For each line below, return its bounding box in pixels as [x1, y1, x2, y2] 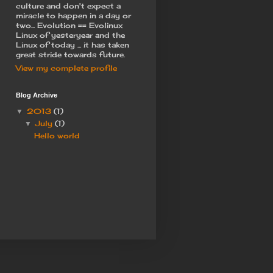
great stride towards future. [16, 49, 125, 59]
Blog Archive [16, 91, 57, 99]
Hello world [34, 130, 80, 140]
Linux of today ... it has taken [16, 40, 129, 49]
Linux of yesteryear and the [16, 30, 125, 40]
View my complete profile [16, 63, 117, 73]
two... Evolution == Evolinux [16, 20, 122, 30]
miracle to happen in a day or [16, 10, 131, 20]
